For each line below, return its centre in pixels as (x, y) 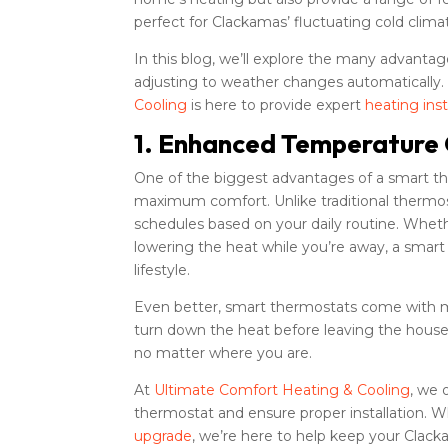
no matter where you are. (223, 352)
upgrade (163, 435)
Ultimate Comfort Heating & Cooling (282, 389)
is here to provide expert (276, 104)
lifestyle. (162, 269)
